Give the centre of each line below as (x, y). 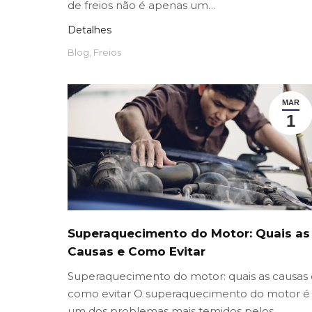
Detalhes (89, 30)
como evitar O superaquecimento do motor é (189, 294)
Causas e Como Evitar (136, 252)
